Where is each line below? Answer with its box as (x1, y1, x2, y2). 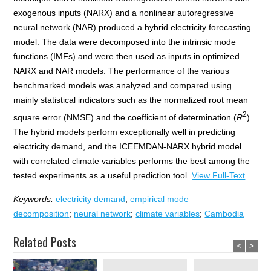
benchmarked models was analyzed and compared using (13, 80, 232, 91)
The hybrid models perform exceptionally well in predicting (13, 126, 236, 137)
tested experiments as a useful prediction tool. (13, 170, 192, 180)
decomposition (13, 208, 70, 218)
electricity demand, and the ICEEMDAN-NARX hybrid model (13, 141, 242, 151)
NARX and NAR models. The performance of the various (13, 66, 230, 76)
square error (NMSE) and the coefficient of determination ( (13, 112, 237, 122)
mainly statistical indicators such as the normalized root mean (13, 95, 249, 105)
